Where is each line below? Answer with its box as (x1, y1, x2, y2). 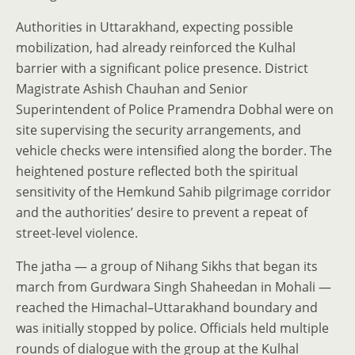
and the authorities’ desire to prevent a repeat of (16, 204, 307, 221)
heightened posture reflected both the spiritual (16, 162, 298, 180)
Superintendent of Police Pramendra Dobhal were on (16, 101, 334, 118)
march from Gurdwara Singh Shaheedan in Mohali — (16, 278, 331, 296)
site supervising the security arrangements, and (16, 121, 301, 139)
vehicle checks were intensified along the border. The (16, 142, 332, 159)
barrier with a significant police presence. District (16, 59, 308, 77)
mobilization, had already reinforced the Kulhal (16, 39, 296, 56)
